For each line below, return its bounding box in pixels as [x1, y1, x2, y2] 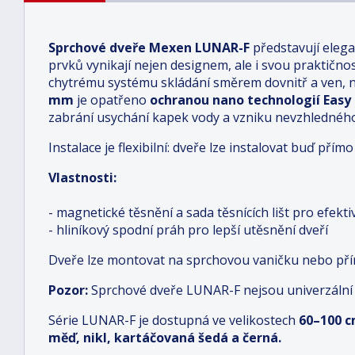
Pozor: [48, 281, 88, 299]
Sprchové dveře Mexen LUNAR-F [48, 39, 250, 56]
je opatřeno [77, 91, 147, 109]
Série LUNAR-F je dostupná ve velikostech [48, 311, 296, 329]
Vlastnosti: [48, 169, 116, 186]
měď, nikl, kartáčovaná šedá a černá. [48, 329, 281, 346]
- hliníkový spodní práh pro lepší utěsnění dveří [48, 221, 328, 239]
